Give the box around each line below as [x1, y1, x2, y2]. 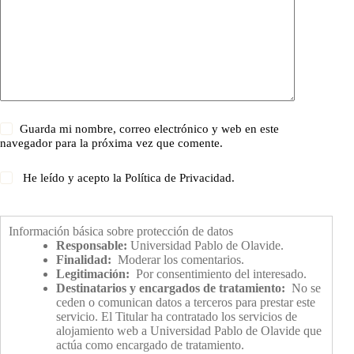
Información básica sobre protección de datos [9, 224, 233, 238]
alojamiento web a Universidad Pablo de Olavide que [56, 323, 322, 337]
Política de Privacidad [125, 171, 232, 184]
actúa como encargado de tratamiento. [56, 337, 244, 352]
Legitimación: [56, 266, 130, 281]
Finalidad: [56, 252, 111, 266]
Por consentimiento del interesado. [130, 266, 307, 281]
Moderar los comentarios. [111, 252, 244, 266]
